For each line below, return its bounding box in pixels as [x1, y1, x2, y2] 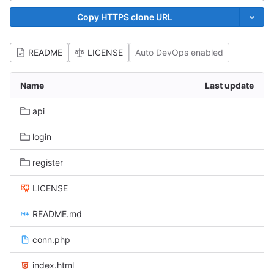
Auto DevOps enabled [135, 47, 223, 57]
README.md [32, 209, 82, 219]
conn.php [32, 234, 70, 245]
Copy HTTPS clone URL [77, 12, 172, 22]
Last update [205, 80, 254, 91]
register [32, 157, 63, 168]
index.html [32, 260, 74, 270]
